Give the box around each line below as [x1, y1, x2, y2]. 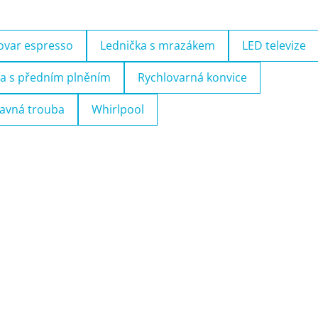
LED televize [242, 38, 306, 53]
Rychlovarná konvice [138, 70, 247, 85]
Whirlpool [92, 102, 144, 117]
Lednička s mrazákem [100, 38, 215, 53]
